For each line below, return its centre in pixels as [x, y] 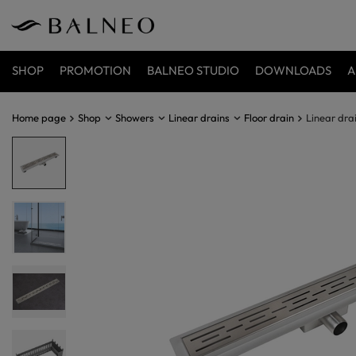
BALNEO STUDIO [193, 70]
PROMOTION [95, 70]
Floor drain [269, 118]
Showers [135, 118]
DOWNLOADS [293, 70]
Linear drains [199, 118]
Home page [39, 118]
